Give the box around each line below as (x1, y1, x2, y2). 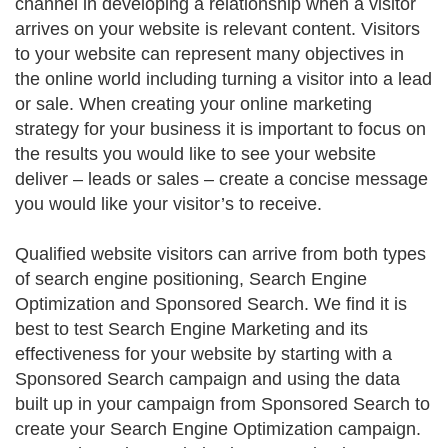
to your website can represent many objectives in (15, 44, 404, 64)
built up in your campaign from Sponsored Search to (15, 394, 430, 414)
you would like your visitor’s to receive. (15, 194, 322, 214)
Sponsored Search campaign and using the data (15, 369, 400, 389)
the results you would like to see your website (15, 144, 376, 164)
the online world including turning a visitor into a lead (15, 69, 432, 89)
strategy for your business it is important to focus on (15, 119, 426, 139)
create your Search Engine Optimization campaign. (15, 419, 421, 439)
